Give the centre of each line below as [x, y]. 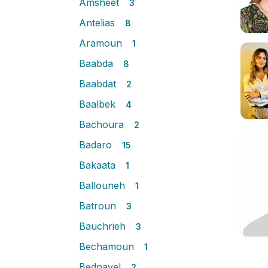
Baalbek [99, 104]
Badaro [97, 145]
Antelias [98, 23]
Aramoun [102, 43]
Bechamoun [108, 246]
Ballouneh [103, 185]
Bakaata [99, 165]
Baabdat [99, 84]
